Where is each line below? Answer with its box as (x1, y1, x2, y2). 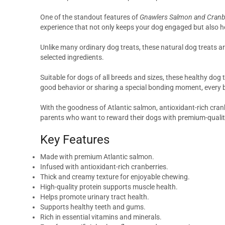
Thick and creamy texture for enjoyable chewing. (40, 173, 190, 181)
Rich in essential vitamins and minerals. (40, 213, 162, 221)
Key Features (40, 133, 109, 147)
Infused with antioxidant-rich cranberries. (40, 163, 168, 171)
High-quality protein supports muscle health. (40, 183, 178, 191)
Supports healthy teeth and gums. (40, 203, 146, 211)
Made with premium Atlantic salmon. (40, 153, 154, 161)
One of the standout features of (40, 13, 140, 22)
